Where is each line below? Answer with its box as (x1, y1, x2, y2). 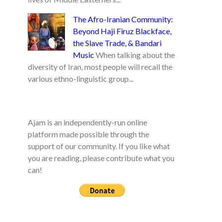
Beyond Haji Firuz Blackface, (73, 26, 171, 36)
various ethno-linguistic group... (28, 74, 133, 83)
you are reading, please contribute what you (28, 153, 174, 163)
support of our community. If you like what (28, 141, 170, 151)
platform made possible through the (28, 129, 149, 139)
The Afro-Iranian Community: (73, 14, 173, 24)
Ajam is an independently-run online (28, 117, 147, 127)
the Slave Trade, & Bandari (73, 38, 162, 48)
